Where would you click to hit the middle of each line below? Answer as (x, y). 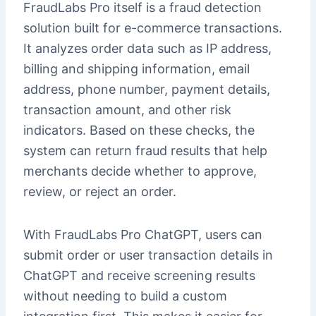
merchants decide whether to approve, (140, 171)
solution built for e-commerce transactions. (152, 28)
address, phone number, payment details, (146, 90)
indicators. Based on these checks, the (139, 130)
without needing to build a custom (125, 296)
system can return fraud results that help (145, 151)
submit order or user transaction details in (148, 255)
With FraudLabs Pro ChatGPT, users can (142, 234)
